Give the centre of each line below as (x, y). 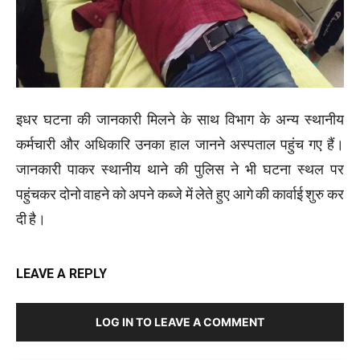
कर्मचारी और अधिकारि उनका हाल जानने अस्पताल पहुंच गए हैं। (180, 145)
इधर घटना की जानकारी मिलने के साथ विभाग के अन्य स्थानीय (180, 121)
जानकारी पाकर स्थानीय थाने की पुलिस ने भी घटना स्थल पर (180, 170)
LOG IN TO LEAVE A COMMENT (180, 321)
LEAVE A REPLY (61, 273)
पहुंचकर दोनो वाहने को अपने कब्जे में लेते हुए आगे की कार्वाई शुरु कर (180, 195)
